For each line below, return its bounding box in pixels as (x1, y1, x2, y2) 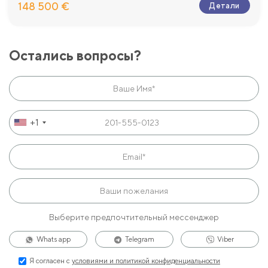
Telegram (125, 234, 154, 243)
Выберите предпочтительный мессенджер (49, 212, 219, 222)
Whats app (36, 234, 71, 243)
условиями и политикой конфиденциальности (72, 256, 220, 265)
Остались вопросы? (9, 47, 141, 63)
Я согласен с (29, 256, 72, 265)
